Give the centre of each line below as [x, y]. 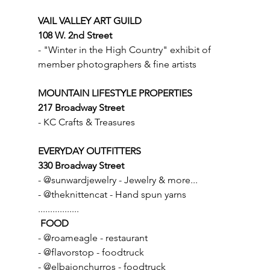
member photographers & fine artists [117, 64]
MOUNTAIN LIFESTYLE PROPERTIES [115, 93]
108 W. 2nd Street [75, 35]
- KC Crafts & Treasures [86, 122]
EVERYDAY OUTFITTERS [89, 151]
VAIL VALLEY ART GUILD [89, 21]
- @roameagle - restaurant [93, 238]
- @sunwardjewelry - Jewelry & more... [118, 180]
